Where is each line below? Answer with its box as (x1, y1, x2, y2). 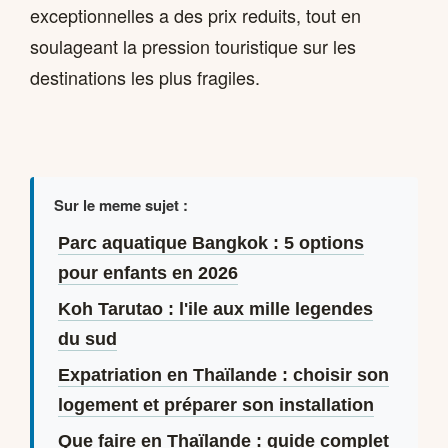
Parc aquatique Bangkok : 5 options (57, 233, 364, 254)
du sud (57, 329, 117, 350)
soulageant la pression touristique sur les (30, 33, 356, 60)
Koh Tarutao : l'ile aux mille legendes (57, 299, 373, 320)
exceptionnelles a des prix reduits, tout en (30, 2, 361, 29)
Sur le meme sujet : (54, 194, 188, 217)
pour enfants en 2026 (57, 263, 238, 284)
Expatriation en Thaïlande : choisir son (57, 365, 389, 386)
